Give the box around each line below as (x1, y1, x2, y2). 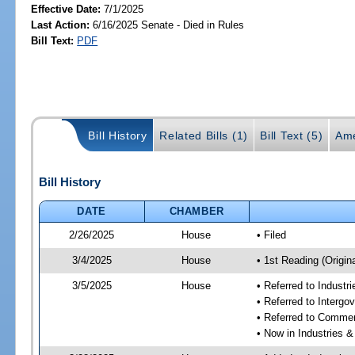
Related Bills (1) (159, 129, 248, 143)
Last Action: (31, 18, 90, 31)
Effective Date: (31, 2, 105, 15)
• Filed (256, 228, 286, 241)
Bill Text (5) (260, 129, 323, 143)
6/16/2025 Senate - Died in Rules (90, 18, 245, 31)
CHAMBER (169, 204, 225, 217)
